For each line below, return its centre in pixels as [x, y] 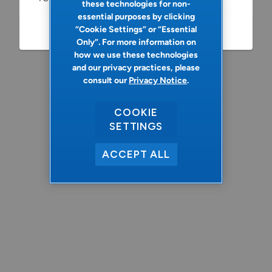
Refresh [136, 32]
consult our [106, 81]
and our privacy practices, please [136, 68]
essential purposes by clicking [136, 17]
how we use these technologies [136, 55]
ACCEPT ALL [136, 155]
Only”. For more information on [136, 42]
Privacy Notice [158, 81]
